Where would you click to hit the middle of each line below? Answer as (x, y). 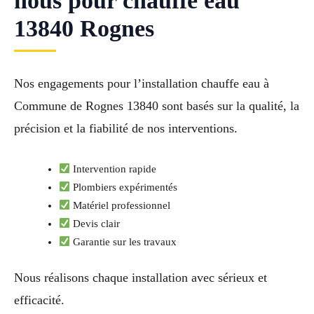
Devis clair (95, 223)
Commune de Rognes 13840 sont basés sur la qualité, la (157, 106)
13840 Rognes (84, 29)
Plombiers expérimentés (124, 187)
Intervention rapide (114, 169)
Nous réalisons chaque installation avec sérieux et (141, 277)
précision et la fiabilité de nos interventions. (126, 129)
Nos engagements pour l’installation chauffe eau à (142, 84)
